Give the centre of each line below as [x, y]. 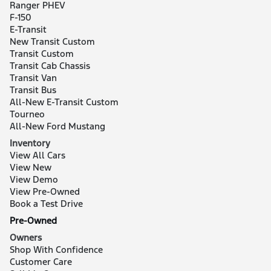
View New [31, 167]
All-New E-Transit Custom [64, 102]
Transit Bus [33, 90]
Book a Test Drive [46, 204]
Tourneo [27, 114]
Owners [26, 237]
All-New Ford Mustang [57, 126]
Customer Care [41, 262]
